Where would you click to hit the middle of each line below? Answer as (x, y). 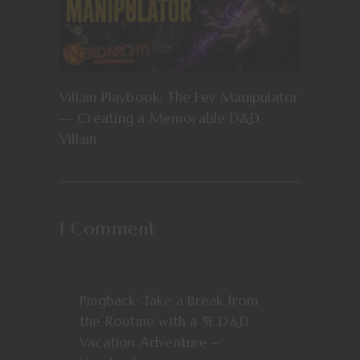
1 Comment (108, 229)
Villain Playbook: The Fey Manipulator (180, 98)
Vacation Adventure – (149, 343)
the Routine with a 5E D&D (164, 322)
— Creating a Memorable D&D (160, 119)
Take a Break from (201, 301)
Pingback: (111, 301)
